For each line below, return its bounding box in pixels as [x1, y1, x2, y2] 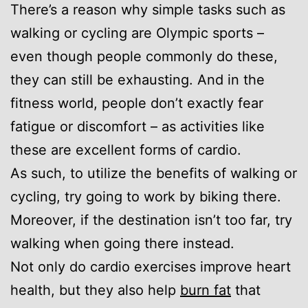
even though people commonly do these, [10, 47, 278, 65]
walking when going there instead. [10, 234, 234, 252]
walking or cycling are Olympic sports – [10, 24, 264, 41]
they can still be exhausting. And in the [10, 71, 265, 88]
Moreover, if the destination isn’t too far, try [10, 211, 292, 228]
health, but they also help [10, 281, 180, 298]
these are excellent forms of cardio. [10, 141, 241, 158]
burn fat [180, 281, 231, 298]
